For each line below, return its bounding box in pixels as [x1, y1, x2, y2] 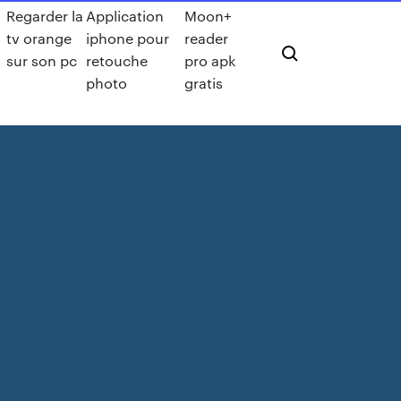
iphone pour [85, 29, 169, 47]
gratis [184, 73, 224, 92]
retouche [85, 51, 148, 70]
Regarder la [6, 6, 84, 25]
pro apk [184, 51, 236, 70]
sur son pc [6, 51, 78, 70]
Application [85, 6, 164, 25]
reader [184, 29, 229, 47]
